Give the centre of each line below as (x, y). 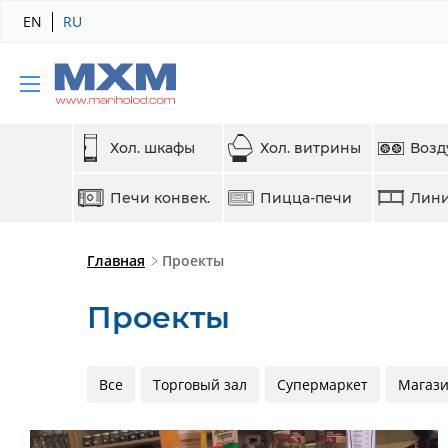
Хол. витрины (310, 147)
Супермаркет (322, 384)
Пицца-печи (305, 197)
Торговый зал (200, 384)
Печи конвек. (160, 197)
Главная (116, 260)
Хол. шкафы (152, 147)
